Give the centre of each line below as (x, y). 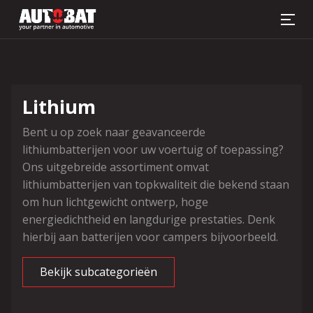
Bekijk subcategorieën (99, 272)
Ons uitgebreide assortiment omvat (116, 167)
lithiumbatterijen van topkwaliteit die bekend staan (156, 184)
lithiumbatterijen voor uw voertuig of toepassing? (153, 150)
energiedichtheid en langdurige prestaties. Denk (149, 219)
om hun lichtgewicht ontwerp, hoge (115, 202)
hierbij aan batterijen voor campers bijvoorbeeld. (150, 237)
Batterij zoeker (156, 71)
